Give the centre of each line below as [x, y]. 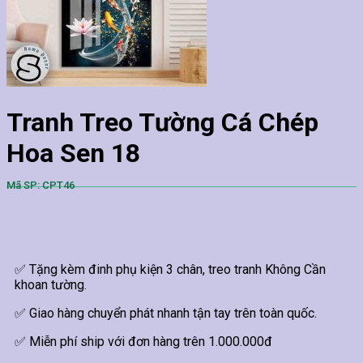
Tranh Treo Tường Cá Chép [162, 123]
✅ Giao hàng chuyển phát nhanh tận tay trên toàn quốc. [166, 313]
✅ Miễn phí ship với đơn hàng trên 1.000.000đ [143, 341]
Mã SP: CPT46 [41, 185]
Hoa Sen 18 [73, 154]
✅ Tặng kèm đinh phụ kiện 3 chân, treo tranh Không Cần [170, 269]
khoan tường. [51, 284]
